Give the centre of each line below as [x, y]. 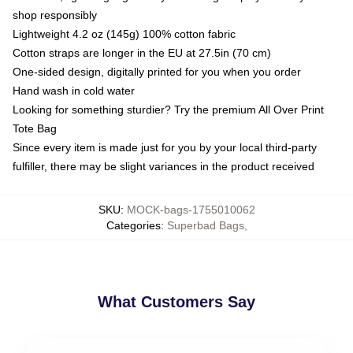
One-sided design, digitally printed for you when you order [157, 72]
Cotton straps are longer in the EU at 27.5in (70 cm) [142, 53]
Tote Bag [35, 128]
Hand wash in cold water [74, 91]
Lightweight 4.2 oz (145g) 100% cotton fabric [124, 34]
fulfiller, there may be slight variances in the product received [163, 166]
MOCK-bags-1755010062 [191, 210]
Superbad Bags [205, 225]
